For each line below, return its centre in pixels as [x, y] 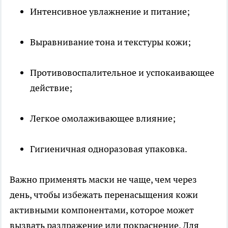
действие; [51, 88]
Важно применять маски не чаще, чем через [103, 179]
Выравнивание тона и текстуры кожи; [110, 42]
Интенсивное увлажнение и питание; [110, 11]
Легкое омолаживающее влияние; [103, 118]
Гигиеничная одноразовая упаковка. [109, 149]
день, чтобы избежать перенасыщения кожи [104, 194]
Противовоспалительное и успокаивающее [122, 72]
